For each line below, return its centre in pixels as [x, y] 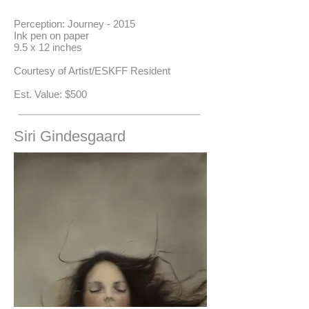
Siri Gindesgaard [70, 136]
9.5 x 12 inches [48, 47]
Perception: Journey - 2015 [74, 24]
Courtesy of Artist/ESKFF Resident [92, 71]
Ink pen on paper [51, 36]
